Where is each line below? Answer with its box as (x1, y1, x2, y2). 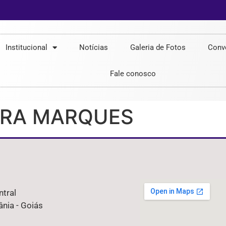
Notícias (79, 43, 108, 52)
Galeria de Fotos (130, 43, 186, 52)
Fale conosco (110, 69, 156, 78)
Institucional (5, 43, 47, 52)
